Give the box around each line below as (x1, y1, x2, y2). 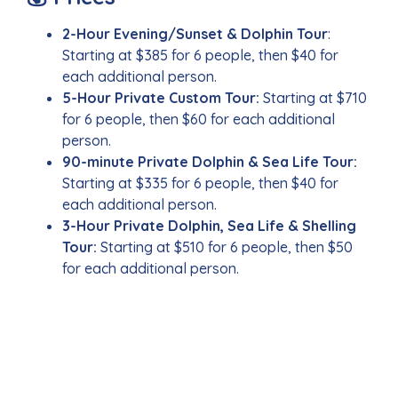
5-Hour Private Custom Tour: (62, 89, 259, 107)
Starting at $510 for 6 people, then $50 (100, 238, 353, 257)
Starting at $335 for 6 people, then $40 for (62, 174, 338, 193)
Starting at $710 (259, 89, 367, 107)
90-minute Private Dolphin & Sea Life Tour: (62, 153, 357, 171)
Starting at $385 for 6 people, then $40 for (62, 46, 338, 65)
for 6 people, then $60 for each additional (62, 110, 335, 129)
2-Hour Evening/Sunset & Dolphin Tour (62, 25, 328, 44)
